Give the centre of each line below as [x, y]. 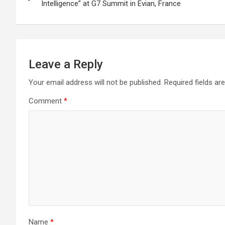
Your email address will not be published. [95, 82]
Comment [46, 101]
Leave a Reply [66, 64]
